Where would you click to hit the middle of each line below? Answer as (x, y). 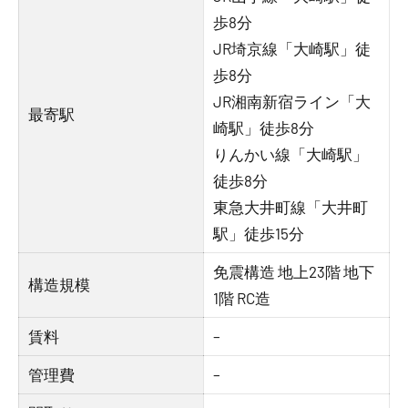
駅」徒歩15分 (259, 233)
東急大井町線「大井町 (291, 207)
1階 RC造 (242, 298)
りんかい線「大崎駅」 (291, 154)
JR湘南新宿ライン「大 (292, 101)
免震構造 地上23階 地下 (294, 271)
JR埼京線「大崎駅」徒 (292, 48)
